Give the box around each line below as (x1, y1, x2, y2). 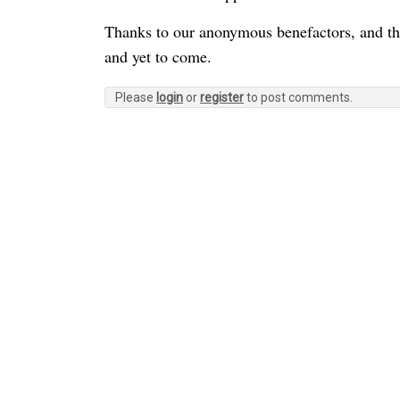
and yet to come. (104, 46, 212, 67)
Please (115, 90, 156, 104)
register (200, 90, 244, 104)
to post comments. (244, 90, 353, 104)
